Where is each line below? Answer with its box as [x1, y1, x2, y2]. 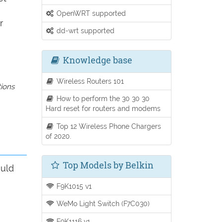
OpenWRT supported [55, 9, 126, 18]
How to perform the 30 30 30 [55, 94, 150, 103]
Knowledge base [60, 54, 132, 66]
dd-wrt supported [55, 26, 115, 35]
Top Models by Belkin [60, 159, 154, 171]
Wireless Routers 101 [55, 76, 124, 85]
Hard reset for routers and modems [45, 104, 161, 113]
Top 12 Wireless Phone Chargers [55, 121, 162, 130]
